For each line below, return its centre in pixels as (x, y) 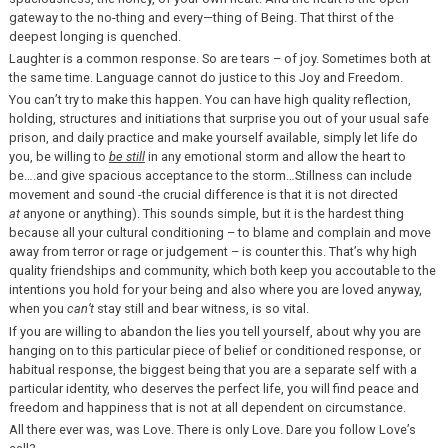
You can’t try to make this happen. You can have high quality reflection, (209, 100)
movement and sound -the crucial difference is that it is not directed (203, 195)
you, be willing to (58, 157)
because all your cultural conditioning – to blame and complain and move (219, 233)
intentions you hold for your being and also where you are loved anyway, (215, 290)
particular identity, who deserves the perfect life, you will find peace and (213, 388)
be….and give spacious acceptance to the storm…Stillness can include (210, 176)
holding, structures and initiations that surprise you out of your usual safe (218, 119)
